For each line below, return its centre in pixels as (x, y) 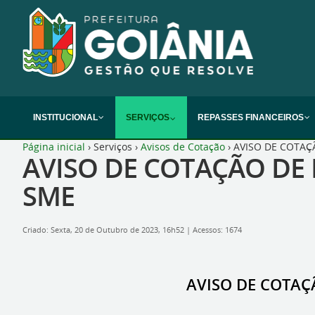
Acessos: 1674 (217, 230)
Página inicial (54, 147)
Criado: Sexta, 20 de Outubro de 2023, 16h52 (104, 230)
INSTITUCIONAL (65, 117)
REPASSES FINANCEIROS (251, 117)
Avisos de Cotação (183, 147)
